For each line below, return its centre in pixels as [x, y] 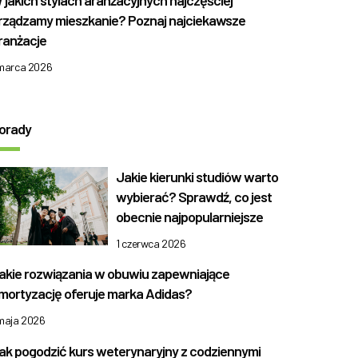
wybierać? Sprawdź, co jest [194, 197]
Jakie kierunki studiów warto [197, 177]
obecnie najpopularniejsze [190, 217]
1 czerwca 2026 [151, 243]
